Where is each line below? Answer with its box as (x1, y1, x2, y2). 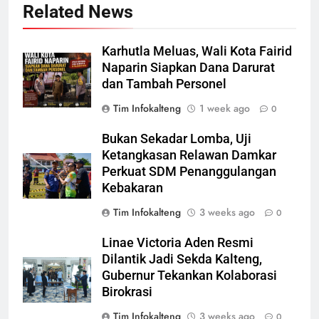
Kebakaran (102, 180, 163, 195)
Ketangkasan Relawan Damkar (102, 147, 276, 162)
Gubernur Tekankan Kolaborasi (102, 268, 277, 283)
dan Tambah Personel (102, 76, 226, 91)
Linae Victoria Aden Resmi (102, 235, 253, 250)
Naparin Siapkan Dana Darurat (102, 60, 275, 75)
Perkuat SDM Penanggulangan (102, 164, 276, 179)
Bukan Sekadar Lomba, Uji (102, 131, 251, 146)
